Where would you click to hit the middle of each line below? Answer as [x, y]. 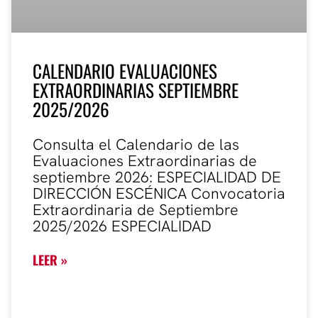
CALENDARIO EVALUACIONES [125, 71]
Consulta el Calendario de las [136, 145]
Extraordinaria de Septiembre [136, 210]
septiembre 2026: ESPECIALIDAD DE [157, 177]
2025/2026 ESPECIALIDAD [122, 226]
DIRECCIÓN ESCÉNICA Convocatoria [159, 194]
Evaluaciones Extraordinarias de [145, 161]
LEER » [50, 260]
